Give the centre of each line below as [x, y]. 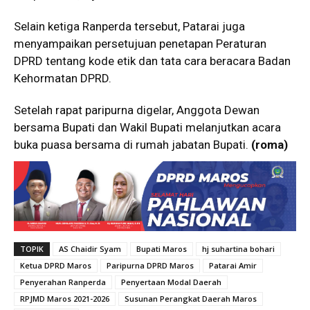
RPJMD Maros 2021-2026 [65, 299]
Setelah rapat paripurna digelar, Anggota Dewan [137, 110]
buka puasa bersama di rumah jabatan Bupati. [133, 145]
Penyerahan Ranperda [63, 282]
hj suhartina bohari [238, 249]
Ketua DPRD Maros [56, 266]
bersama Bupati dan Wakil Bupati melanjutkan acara [147, 127]
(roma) [270, 145]
